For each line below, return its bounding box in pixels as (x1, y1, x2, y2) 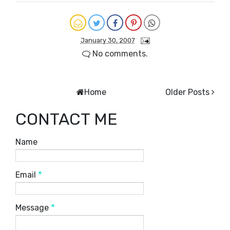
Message (15, 203, 51, 213)
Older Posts (165, 87, 209, 98)
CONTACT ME (15, 109, 118, 129)
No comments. (90, 49, 148, 59)
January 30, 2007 (80, 36, 135, 45)
